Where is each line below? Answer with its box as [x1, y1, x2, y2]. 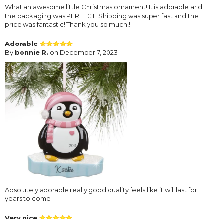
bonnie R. [15, 48, 48, 57]
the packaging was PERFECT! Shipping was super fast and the [5, 12, 198, 20]
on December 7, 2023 [48, 48, 118, 57]
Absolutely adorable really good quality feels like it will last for [5, 186, 197, 194]
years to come [5, 195, 51, 203]
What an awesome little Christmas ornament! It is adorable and [5, 3, 202, 11]
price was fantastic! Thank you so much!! [5, 21, 130, 29]
